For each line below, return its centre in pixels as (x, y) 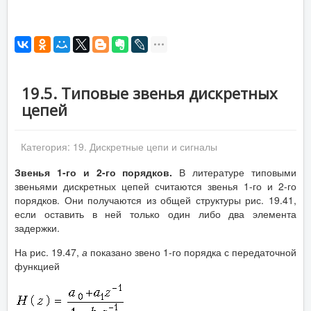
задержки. (37, 228)
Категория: (47, 146)
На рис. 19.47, (48, 252)
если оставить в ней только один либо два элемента (155, 214)
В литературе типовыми (235, 172)
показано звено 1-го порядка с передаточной (192, 252)
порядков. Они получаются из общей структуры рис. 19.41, (155, 200)
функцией (37, 266)
